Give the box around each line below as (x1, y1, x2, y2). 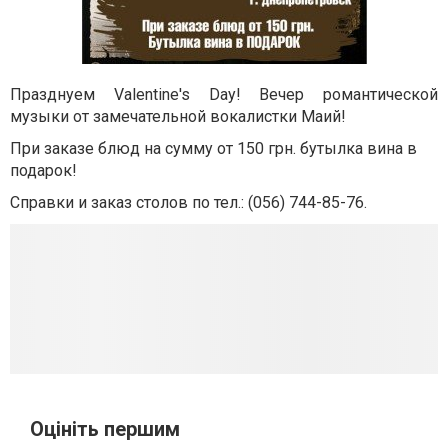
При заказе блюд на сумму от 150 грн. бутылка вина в (10, 139, 417, 158)
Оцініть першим (30, 417, 180, 441)
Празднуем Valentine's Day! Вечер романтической (10, 85, 438, 104)
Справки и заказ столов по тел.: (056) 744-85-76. (10, 193, 367, 212)
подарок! (10, 161, 77, 180)
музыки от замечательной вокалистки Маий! (10, 107, 346, 126)
